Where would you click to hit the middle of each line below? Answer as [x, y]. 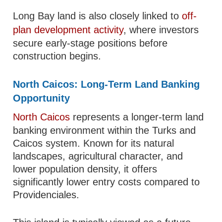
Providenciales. [46, 195]
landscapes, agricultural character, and [98, 156]
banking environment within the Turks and [105, 130]
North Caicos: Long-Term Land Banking [107, 84]
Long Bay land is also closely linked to [98, 16]
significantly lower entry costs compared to [107, 182]
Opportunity [42, 98]
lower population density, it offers [85, 169]
